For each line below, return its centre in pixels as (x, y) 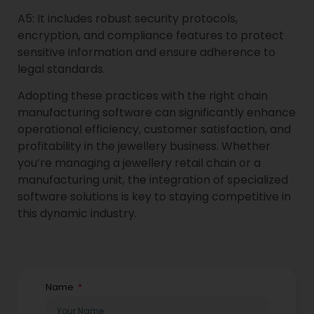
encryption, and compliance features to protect (151, 35)
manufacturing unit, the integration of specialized (153, 180)
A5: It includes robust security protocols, (128, 18)
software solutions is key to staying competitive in (154, 197)
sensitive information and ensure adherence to (146, 52)
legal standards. (61, 69)
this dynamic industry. (77, 214)
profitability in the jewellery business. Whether (144, 146)
